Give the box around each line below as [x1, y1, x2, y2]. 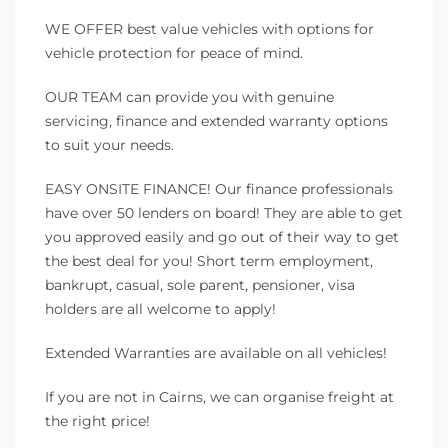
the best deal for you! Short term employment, [45, 251, 373, 270]
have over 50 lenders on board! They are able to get [45, 203, 403, 222]
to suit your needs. [45, 135, 174, 154]
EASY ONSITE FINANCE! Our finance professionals [45, 179, 393, 198]
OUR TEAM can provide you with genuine [45, 87, 334, 106]
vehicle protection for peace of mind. [45, 43, 303, 62]
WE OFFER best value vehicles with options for [45, 19, 374, 38]
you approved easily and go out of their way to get [45, 227, 399, 246]
